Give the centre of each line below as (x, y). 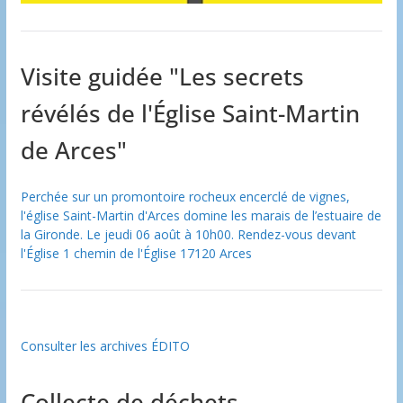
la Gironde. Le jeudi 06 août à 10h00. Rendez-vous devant (188, 234)
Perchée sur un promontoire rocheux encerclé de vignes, (185, 196)
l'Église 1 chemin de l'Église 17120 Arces (136, 253)
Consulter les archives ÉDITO (105, 345)
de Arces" (73, 150)
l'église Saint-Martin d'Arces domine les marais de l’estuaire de (201, 215)
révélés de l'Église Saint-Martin (190, 113)
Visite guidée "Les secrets (162, 76)
